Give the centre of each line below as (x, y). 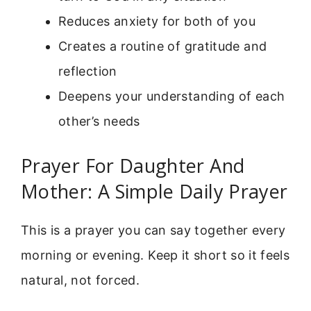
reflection (88, 71)
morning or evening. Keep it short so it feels (155, 255)
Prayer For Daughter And (133, 165)
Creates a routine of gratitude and (163, 46)
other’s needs (99, 121)
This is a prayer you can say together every (153, 230)
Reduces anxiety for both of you (157, 21)
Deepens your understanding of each (172, 96)
